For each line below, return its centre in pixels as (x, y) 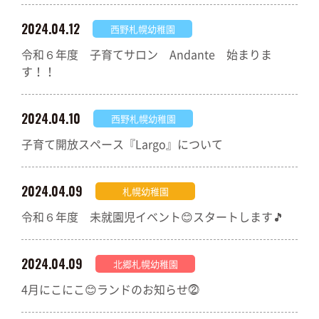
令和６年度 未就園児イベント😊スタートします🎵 (153, 216)
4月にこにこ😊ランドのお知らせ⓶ (110, 289)
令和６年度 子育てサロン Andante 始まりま (147, 54)
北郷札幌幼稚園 (145, 264)
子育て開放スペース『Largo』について (122, 144)
